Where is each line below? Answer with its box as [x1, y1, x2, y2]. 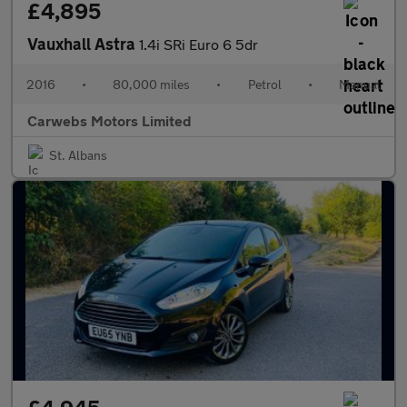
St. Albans [49, 147, 107, 163]
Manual [338, 76, 381, 92]
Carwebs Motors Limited [27, 112, 192, 129]
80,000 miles [113, 76, 191, 92]
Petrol [247, 76, 282, 92]
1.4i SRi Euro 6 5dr [139, 35, 258, 53]
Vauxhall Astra [27, 34, 139, 54]
